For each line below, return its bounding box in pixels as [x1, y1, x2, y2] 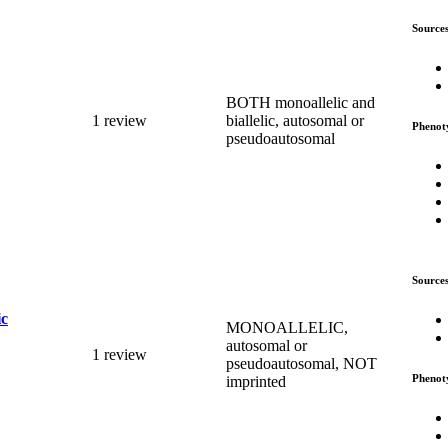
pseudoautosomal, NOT [226, 354, 377, 372]
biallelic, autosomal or [226, 111, 364, 129]
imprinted [226, 372, 286, 390]
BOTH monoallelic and [226, 93, 375, 111]
